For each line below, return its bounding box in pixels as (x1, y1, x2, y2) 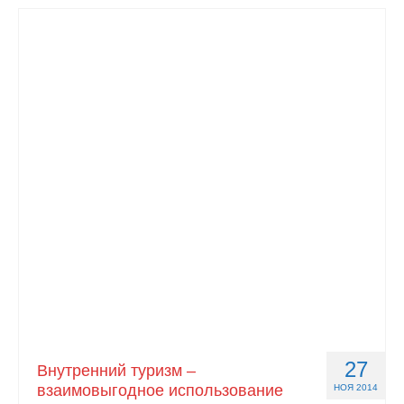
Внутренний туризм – (37, 362, 196, 380)
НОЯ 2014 (334, 382, 378, 392)
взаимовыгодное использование (37, 381, 283, 399)
